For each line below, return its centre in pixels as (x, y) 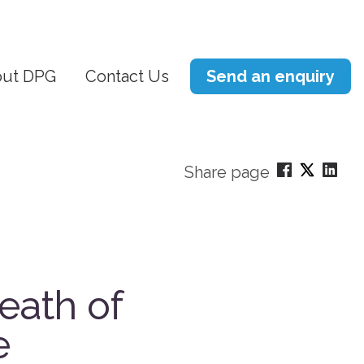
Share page (227, 173)
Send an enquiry (271, 76)
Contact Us (127, 76)
